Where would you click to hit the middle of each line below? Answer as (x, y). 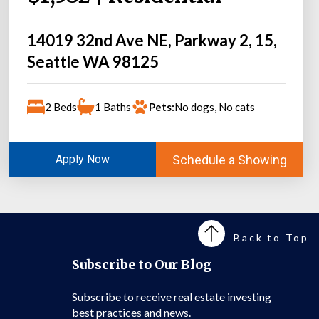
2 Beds (61, 106)
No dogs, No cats (214, 106)
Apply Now (82, 159)
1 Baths (113, 106)
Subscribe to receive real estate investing (172, 297)
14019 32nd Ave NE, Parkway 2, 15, (152, 40)
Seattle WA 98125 (93, 61)
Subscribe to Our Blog (142, 264)
